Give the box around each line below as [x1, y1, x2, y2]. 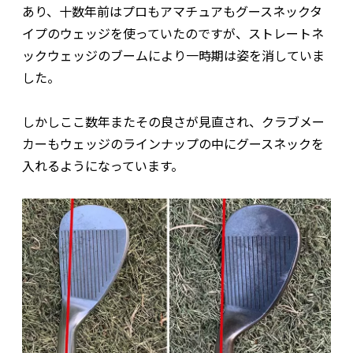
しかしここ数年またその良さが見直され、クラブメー [22, 111, 325, 131]
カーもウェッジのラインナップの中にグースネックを [22, 133, 324, 153]
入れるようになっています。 [22, 155, 184, 175]
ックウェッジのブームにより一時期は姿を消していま [22, 45, 325, 65]
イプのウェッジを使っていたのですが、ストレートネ [22, 23, 324, 43]
